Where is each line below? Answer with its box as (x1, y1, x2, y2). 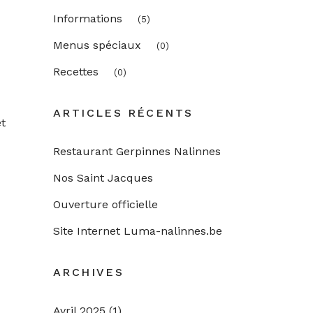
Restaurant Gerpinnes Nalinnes (53, 145, 221, 158)
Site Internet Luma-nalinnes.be (53, 224, 222, 238)
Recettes (53, 65, 99, 78)
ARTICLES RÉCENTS (53, 106, 194, 119)
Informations (53, 12, 122, 25)
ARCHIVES (53, 265, 124, 279)
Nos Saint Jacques (53, 171, 153, 184)
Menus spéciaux (53, 38, 141, 52)
